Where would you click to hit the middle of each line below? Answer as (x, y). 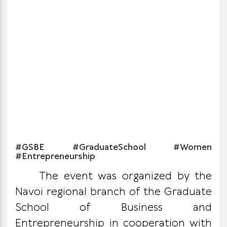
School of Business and (113, 208)
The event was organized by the (125, 176)
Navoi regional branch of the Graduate (113, 192)
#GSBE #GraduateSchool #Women (113, 147)
